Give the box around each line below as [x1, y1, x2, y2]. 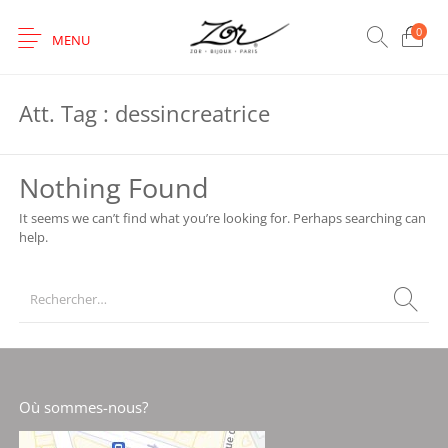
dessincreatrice [114, 99, 270, 129]
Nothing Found [18, 168, 209, 206]
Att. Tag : [18, 99, 115, 129]
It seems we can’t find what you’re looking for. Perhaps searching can [18, 209, 426, 228]
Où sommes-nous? [18, 397, 148, 418]
